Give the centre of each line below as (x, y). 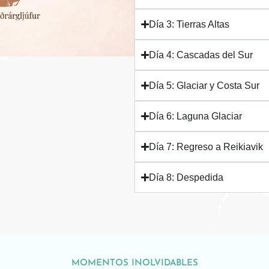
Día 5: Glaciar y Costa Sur (204, 86)
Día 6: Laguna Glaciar (196, 116)
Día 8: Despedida (186, 178)
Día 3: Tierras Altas (189, 25)
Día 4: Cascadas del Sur (201, 55)
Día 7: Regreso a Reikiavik (206, 147)
